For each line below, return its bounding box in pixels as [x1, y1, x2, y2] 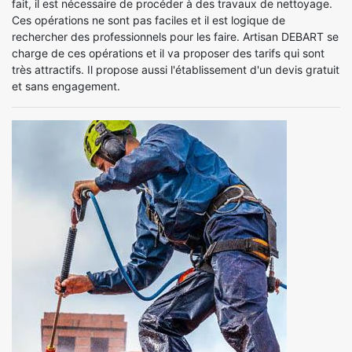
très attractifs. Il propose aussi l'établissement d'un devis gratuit [12, 62, 339, 76]
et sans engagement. [12, 79, 120, 93]
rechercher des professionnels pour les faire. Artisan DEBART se [12, 29, 339, 43]
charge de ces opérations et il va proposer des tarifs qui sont [12, 46, 324, 60]
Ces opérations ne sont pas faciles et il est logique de [12, 13, 285, 27]
